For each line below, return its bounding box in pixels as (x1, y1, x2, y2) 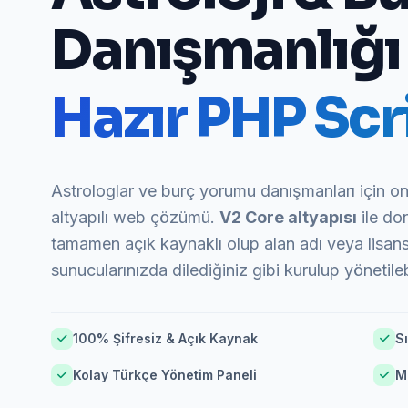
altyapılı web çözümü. (51, 208, 219, 227)
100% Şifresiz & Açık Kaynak (73, 331, 258, 346)
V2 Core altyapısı (219, 208, 357, 227)
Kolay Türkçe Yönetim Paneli (73, 367, 257, 382)
